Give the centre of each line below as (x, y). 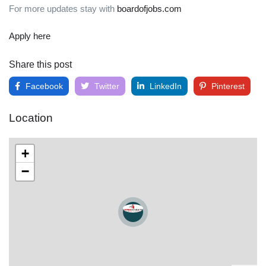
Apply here (30, 36)
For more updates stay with (63, 9)
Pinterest (227, 86)
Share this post (40, 64)
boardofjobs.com (149, 9)
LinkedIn (164, 86)
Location (31, 118)
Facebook (43, 86)
